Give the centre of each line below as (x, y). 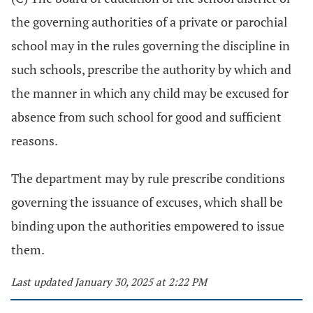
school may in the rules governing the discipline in (151, 45)
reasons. (35, 140)
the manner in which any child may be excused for (150, 93)
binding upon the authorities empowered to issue (148, 226)
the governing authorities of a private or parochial (149, 22)
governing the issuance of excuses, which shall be (147, 202)
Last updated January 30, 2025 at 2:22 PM (109, 282)
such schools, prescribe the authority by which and (151, 69)
